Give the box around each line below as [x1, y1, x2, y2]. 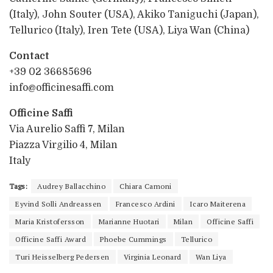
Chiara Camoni [119, 181, 172, 191]
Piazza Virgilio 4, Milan [9, 139, 118, 151]
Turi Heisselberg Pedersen [15, 252, 110, 261]
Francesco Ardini [115, 199, 175, 208]
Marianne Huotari [98, 216, 160, 226]
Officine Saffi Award [15, 234, 86, 244]
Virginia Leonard [123, 252, 182, 261]
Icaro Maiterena [189, 199, 246, 208]
